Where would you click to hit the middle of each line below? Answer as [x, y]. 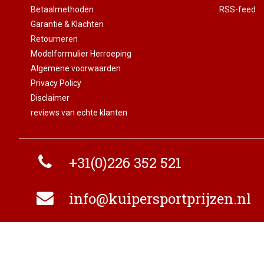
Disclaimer [50, 98]
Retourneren [54, 39]
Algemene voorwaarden [75, 68]
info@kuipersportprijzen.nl [160, 199]
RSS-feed [237, 9]
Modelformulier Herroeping [81, 54]
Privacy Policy [56, 83]
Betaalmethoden [62, 9]
